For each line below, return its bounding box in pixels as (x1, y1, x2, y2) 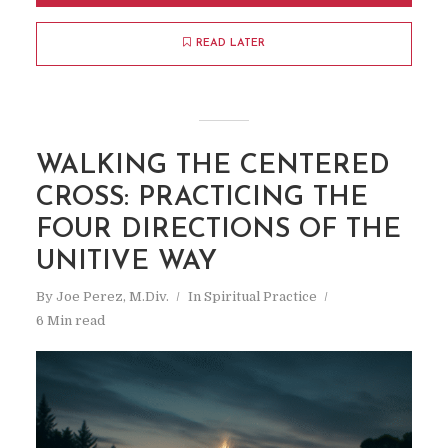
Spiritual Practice (203, 289, 317, 305)
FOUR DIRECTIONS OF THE (35, 217, 401, 245)
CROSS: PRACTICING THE (35, 185, 368, 213)
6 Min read (35, 313, 105, 329)
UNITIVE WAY (35, 249, 217, 277)
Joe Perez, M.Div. (55, 289, 169, 305)
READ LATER (196, 38, 265, 50)
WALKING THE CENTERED (35, 153, 390, 181)
